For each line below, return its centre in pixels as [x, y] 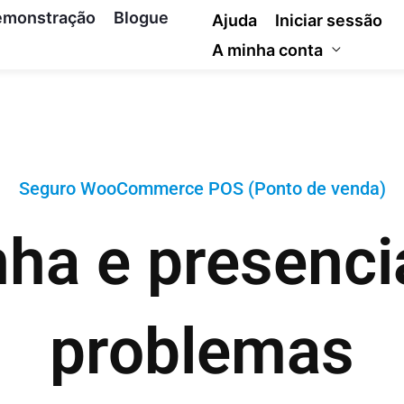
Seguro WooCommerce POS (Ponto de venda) [202, 188]
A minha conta [268, 50]
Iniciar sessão [329, 20]
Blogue [141, 18]
